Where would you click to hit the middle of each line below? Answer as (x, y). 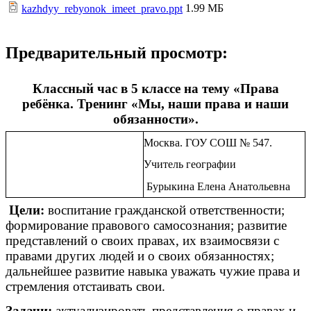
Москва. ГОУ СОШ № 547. (208, 143)
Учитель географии (190, 165)
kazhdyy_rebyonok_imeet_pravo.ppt (102, 9)
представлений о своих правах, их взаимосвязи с (142, 241)
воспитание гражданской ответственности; (166, 210)
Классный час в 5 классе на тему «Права (155, 88)
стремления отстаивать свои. (85, 287)
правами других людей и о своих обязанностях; (140, 256)
